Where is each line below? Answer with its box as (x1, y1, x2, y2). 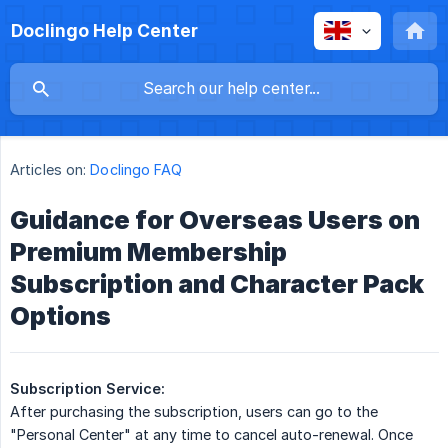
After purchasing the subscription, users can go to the (10, 403, 378, 421)
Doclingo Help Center (11, 20, 198, 41)
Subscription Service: (10, 380, 165, 398)
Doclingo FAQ (90, 161, 183, 179)
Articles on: (10, 161, 87, 179)
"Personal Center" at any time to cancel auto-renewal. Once (10, 426, 413, 444)
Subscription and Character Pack (10, 269, 424, 300)
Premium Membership (10, 237, 287, 268)
